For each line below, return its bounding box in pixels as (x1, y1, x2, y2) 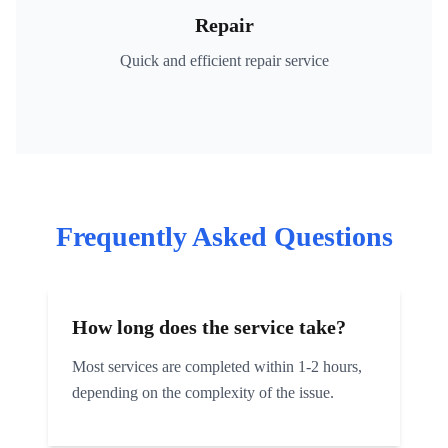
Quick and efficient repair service (119, 52, 329, 69)
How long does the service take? (72, 316, 346, 338)
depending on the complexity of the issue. (72, 384, 334, 401)
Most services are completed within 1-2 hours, (72, 358, 362, 375)
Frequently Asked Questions (55, 221, 393, 252)
